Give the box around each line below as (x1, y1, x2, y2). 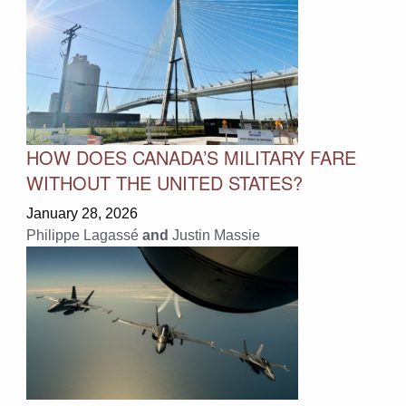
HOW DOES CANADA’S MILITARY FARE (25, 143, 356, 170)
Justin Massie (171, 227, 260, 243)
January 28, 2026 (25, 205, 138, 221)
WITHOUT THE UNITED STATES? (25, 169, 303, 196)
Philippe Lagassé (25, 227, 139, 243)
